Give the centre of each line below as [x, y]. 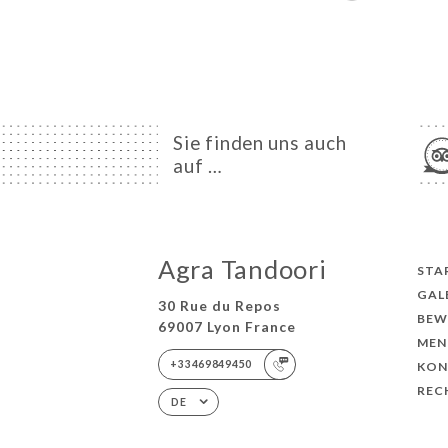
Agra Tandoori [242, 268]
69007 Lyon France [226, 327]
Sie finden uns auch [260, 143]
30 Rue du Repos [219, 306]
